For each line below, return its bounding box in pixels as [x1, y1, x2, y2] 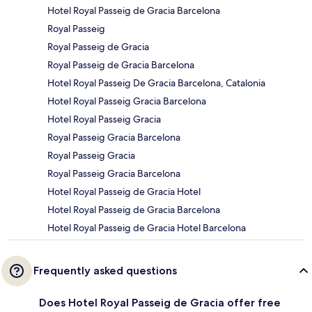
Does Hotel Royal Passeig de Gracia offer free [39, 295, 281, 309]
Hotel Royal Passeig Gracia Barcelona [47, 94, 206, 107]
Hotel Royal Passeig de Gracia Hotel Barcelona [47, 221, 246, 234]
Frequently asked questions [33, 263, 177, 277]
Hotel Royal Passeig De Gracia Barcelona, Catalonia [47, 76, 265, 89]
